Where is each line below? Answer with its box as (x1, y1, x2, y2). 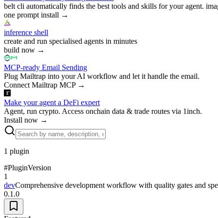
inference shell (4, 28, 48, 36)
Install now (4, 115, 38, 124)
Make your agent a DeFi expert (4, 98, 100, 107)
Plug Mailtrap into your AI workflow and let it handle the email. (4, 72, 200, 80)
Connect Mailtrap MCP (4, 80, 75, 89)
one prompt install (4, 10, 59, 19)
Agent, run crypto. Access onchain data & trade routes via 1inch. (4, 107, 202, 115)
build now (4, 45, 35, 54)
